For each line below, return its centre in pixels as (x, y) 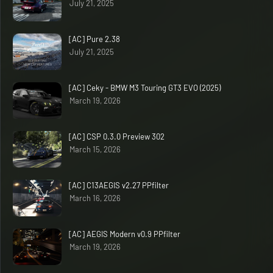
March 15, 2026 (95, 149)
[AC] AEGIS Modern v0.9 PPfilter (125, 234)
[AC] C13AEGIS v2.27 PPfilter (119, 185)
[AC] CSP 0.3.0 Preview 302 (117, 136)
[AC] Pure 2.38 (94, 39)
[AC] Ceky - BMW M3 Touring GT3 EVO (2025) (145, 87)
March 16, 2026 (95, 198)
